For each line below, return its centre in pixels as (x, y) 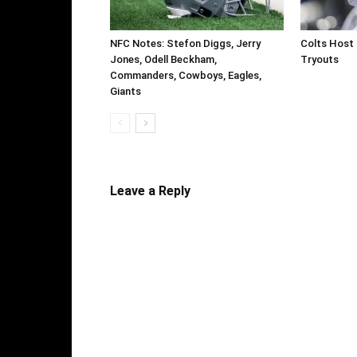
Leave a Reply (150, 191)
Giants (126, 92)
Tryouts (320, 60)
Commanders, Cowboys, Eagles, (186, 76)
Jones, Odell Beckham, (163, 60)
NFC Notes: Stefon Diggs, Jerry (185, 44)
